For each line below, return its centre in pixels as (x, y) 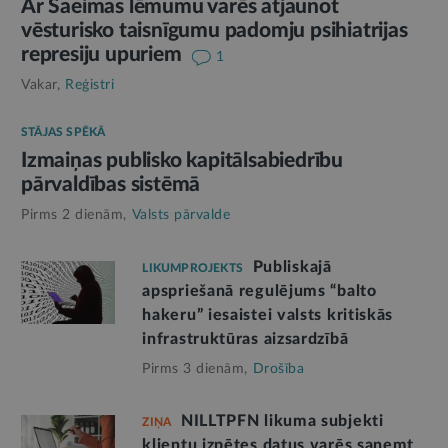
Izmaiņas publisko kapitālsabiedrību (182, 160)
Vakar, (40, 84)
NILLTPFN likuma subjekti (282, 420)
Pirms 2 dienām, (74, 214)
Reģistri (89, 84)
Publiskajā (292, 266)
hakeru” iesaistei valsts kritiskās (268, 314)
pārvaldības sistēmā (111, 184)
